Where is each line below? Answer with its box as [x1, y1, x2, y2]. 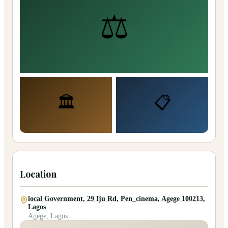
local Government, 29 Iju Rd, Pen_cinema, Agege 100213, [28, 195, 205, 203]
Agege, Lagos [28, 212, 68, 220]
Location [20, 168, 56, 181]
